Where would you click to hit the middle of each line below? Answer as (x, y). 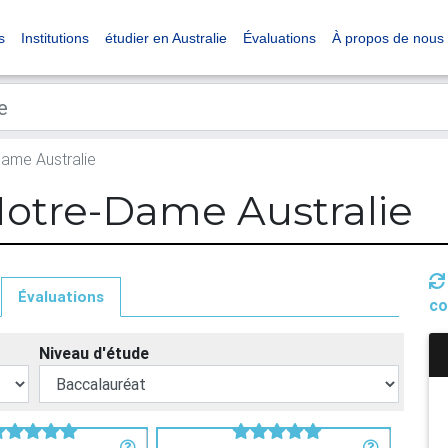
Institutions (55, 37)
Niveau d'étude (94, 353)
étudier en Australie (166, 37)
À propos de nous (388, 37)
